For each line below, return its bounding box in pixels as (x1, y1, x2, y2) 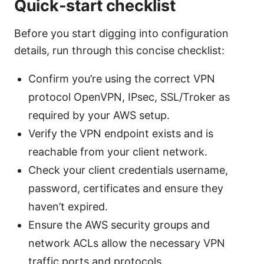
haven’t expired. (28, 200, 108, 213)
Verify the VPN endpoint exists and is (28, 127, 213, 140)
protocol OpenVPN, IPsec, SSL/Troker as (28, 90, 230, 103)
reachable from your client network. (28, 145, 207, 158)
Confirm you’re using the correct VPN (28, 72, 215, 85)
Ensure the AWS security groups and (28, 218, 210, 231)
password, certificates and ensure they (28, 181, 223, 194)
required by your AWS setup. (28, 108, 170, 121)
